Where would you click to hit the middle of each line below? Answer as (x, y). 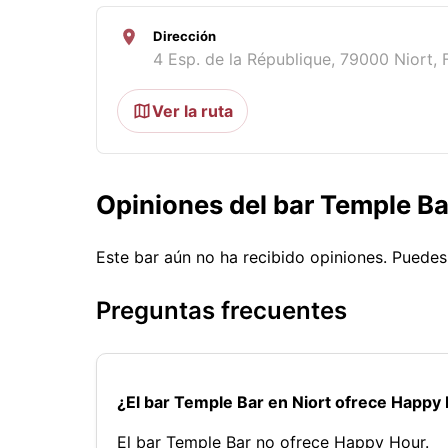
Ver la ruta (192, 110)
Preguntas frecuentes (221, 311)
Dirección (184, 35)
